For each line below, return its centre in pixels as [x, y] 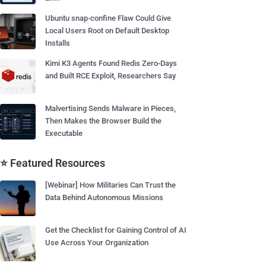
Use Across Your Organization [97, 243]
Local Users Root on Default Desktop [107, 31]
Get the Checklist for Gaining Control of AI [116, 230]
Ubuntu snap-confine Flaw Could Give [108, 18]
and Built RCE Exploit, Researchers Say [110, 76]
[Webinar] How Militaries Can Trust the [110, 185]
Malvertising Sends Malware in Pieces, [110, 108]
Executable [64, 133]
